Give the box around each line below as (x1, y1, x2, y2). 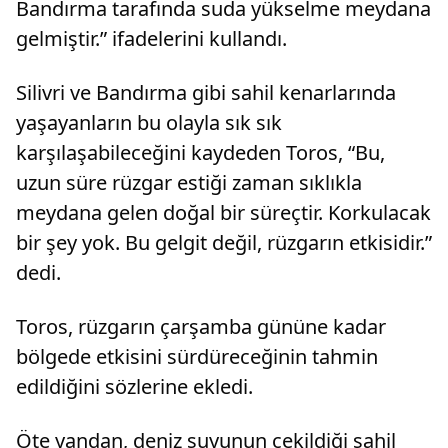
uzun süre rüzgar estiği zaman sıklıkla (16, 169, 362, 197)
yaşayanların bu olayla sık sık (16, 109, 282, 137)
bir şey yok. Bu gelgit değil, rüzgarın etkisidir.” (16, 229, 432, 257)
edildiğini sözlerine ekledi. (16, 373, 253, 401)
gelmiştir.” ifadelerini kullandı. (16, 25, 287, 53)
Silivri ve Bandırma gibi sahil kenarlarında (16, 79, 396, 107)
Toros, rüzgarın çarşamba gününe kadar (16, 313, 386, 341)
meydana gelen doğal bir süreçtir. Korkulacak (16, 199, 431, 227)
